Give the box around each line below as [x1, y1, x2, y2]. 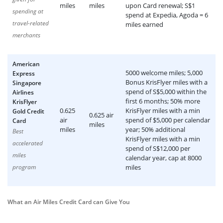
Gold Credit [12, 107, 44, 115]
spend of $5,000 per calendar [125, 115, 210, 124]
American [12, 60, 40, 68]
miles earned [125, 20, 163, 29]
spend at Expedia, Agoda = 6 [125, 10, 208, 19]
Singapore [12, 79, 41, 87]
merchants [12, 31, 40, 39]
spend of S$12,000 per [125, 144, 190, 153]
